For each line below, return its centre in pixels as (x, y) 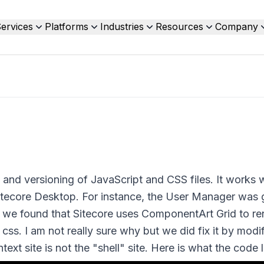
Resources (179, 27)
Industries (122, 27)
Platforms (66, 27)
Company (236, 27)
